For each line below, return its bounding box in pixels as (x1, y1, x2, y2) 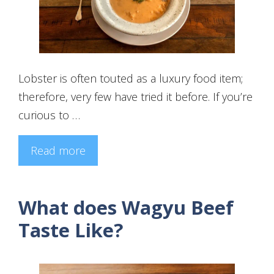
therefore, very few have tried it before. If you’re (18, 89, 253, 104)
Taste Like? (18, 217, 123, 243)
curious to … (18, 107, 80, 122)
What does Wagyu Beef (18, 194, 234, 220)
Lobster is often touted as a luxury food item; (18, 70, 243, 86)
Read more (31, 143, 86, 158)
